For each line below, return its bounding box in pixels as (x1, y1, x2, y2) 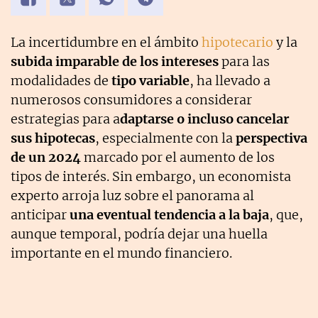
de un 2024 (11, 149, 81, 166)
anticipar (11, 207, 70, 224)
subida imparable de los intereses (11, 53, 219, 70)
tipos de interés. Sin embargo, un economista (11, 168, 291, 185)
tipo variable (109, 72, 190, 89)
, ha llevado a (190, 72, 270, 89)
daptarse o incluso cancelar (120, 111, 289, 128)
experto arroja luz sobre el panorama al (11, 187, 254, 204)
